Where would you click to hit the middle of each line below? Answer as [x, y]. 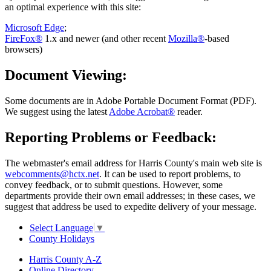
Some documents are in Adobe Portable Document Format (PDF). [131, 100]
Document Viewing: [66, 75]
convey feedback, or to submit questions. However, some [114, 184]
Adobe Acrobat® [142, 111]
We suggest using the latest [57, 111]
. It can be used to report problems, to [170, 174]
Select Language [61, 228]
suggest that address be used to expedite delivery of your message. [131, 206]
